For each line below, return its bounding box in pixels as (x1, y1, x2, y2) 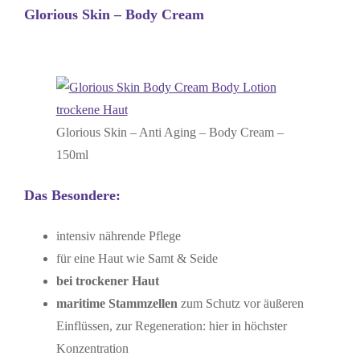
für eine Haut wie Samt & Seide (55, 252, 218, 265)
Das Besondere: (23, 187, 121, 204)
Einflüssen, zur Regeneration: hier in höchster (55, 319, 287, 333)
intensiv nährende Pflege (55, 229, 181, 243)
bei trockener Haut (55, 274, 159, 288)
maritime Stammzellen (55, 297, 178, 310)
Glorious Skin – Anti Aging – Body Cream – (55, 125, 284, 140)
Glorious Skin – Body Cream (23, 6, 204, 23)
